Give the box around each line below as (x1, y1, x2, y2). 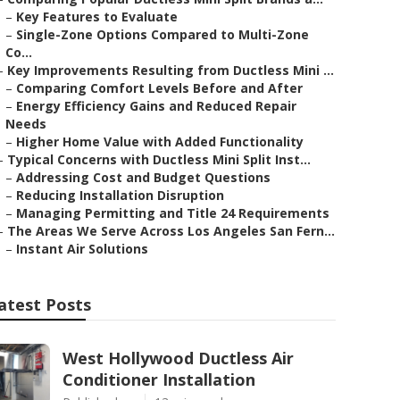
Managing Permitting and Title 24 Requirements (16, 204, 329, 221)
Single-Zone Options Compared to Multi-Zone (16, 26, 309, 43)
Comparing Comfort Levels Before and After (16, 79, 303, 96)
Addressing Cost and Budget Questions (16, 169, 271, 186)
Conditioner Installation (62, 369, 255, 390)
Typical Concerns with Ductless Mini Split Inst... (7, 151, 311, 168)
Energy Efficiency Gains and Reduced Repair (16, 97, 296, 114)
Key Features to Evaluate (16, 8, 178, 25)
